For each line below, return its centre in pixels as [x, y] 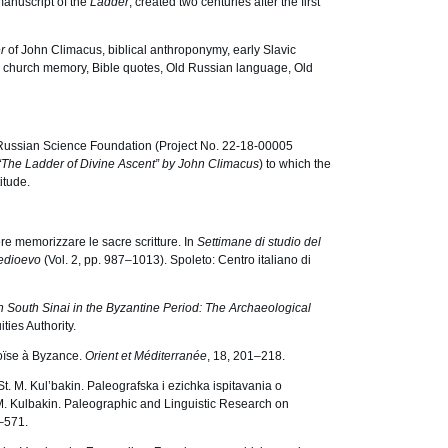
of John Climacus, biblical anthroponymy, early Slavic [152, 50]
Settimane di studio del [259, 242]
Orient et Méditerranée [146, 356]
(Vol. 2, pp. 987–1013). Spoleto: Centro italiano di [177, 260]
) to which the [295, 164]
